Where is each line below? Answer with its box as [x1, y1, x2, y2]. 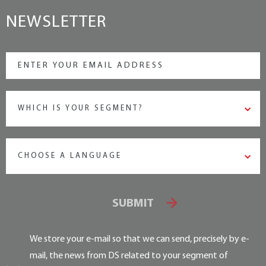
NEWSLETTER [6, 14, 106, 31]
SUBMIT [112, 198, 154, 210]
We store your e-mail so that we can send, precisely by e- [30, 235, 249, 244]
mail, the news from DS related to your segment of [30, 251, 228, 261]
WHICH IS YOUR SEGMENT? [18, 104, 144, 112]
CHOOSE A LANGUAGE [18, 152, 122, 160]
